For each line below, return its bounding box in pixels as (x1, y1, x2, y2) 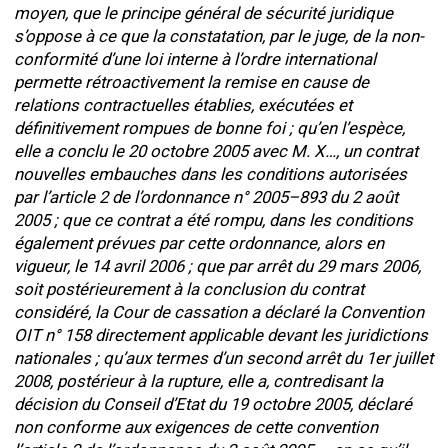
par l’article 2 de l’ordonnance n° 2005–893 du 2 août (14, 187, 398, 207)
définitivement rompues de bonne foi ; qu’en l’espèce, (14, 118, 405, 138)
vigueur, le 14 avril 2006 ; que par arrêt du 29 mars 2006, (14, 256, 421, 276)
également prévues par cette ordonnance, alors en (14, 233, 384, 253)
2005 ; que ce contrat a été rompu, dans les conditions (14, 210, 413, 230)
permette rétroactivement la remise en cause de (14, 72, 369, 92)
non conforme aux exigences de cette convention (14, 417, 378, 437)
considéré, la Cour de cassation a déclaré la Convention (14, 302, 424, 322)
